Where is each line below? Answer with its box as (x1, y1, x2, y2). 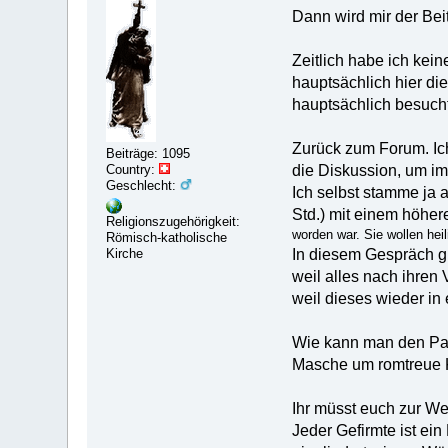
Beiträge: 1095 (106, 146, 191, 162)
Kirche (106, 246, 144, 262)
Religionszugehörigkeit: (106, 214, 241, 230)
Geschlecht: (106, 178, 181, 194)
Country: (106, 162, 160, 178)
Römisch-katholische (106, 230, 228, 246)
